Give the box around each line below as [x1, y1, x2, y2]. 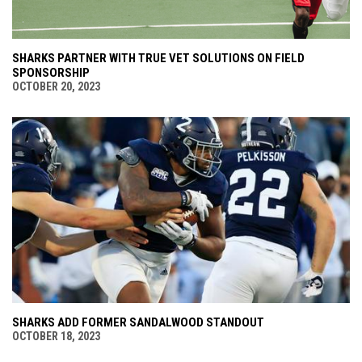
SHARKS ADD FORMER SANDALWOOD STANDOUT [12, 315, 264, 330]
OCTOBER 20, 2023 [12, 80, 100, 94]
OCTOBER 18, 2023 [12, 330, 100, 343]
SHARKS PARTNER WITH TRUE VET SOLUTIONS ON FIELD [12, 51, 305, 66]
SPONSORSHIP [12, 65, 90, 81]
